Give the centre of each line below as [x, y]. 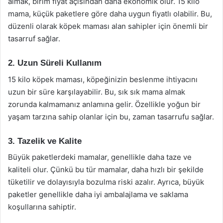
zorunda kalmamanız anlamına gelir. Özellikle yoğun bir [104, 104]
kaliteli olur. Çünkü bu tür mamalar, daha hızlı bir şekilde [106, 169]
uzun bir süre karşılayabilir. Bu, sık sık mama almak [97, 92]
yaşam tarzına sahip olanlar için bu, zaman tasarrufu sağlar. [111, 116]
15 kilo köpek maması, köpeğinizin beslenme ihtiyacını [103, 79]
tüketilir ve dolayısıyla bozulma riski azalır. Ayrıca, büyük [106, 182]
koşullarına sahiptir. [42, 207]
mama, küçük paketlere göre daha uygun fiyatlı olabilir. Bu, [110, 14]
